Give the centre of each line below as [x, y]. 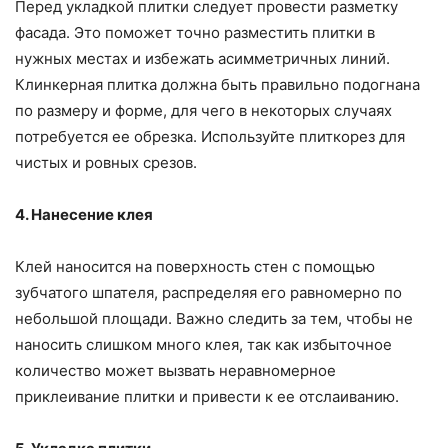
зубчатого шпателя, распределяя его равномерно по [208, 292]
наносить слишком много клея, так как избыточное [203, 344]
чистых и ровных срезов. [106, 162]
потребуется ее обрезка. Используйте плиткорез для [210, 136]
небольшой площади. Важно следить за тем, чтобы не [214, 318]
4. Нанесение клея [84, 214]
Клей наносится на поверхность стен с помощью [195, 266]
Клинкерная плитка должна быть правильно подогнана [217, 84]
